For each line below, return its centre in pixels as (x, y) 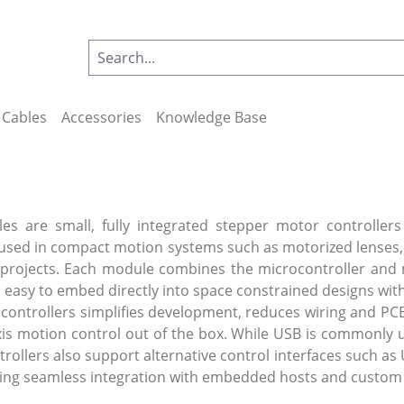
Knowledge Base (211, 117)
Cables (24, 117)
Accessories (101, 117)
